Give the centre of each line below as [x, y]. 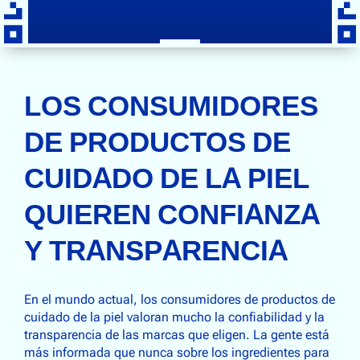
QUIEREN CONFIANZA [172, 214]
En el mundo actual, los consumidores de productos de [180, 300]
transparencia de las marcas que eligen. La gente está [177, 335]
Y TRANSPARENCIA [156, 250]
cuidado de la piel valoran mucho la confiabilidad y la [174, 317]
